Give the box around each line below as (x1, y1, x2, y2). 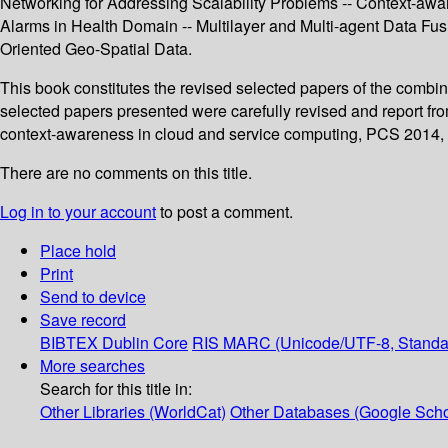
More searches (40, 354, 145, 378)
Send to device (40, 285, 146, 309)
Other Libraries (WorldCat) (40, 400, 226, 424)
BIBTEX (40, 331, 98, 355)
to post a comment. (156, 200, 293, 224)
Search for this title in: (40, 377, 192, 401)
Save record (40, 308, 126, 332)
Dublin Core (102, 331, 188, 355)
